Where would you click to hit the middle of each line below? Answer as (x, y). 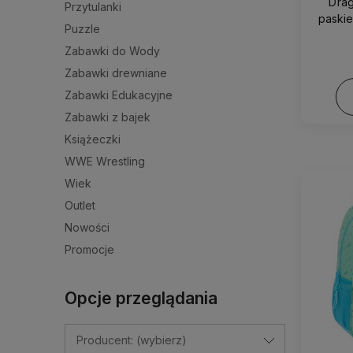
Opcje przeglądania (141, 298)
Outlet (80, 205)
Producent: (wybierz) (132, 340)
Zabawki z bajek (108, 117)
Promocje (89, 249)
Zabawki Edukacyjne (119, 95)
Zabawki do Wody (112, 50)
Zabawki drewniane (116, 72)
